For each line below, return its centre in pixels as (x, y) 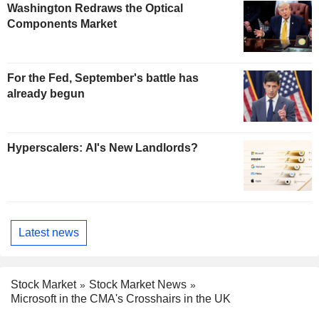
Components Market (62, 24)
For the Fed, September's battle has (103, 78)
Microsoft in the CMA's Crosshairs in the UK (121, 299)
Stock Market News (138, 284)
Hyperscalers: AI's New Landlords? (103, 147)
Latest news (49, 233)
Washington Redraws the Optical (95, 9)
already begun (46, 93)
